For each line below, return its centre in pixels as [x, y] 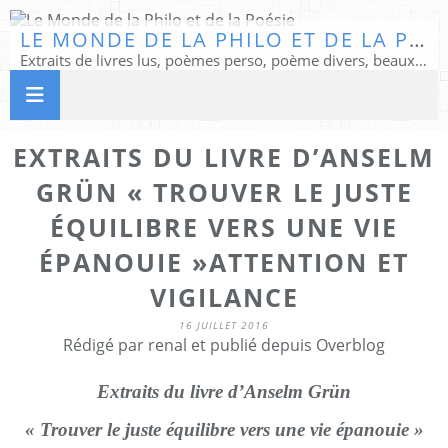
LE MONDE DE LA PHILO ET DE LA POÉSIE [417, 39]
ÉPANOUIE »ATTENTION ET [224, 262]
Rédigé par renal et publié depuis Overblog [224, 345]
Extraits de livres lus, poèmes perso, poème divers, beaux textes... [421, 60]
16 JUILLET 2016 [224, 325]
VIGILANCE [224, 297]
